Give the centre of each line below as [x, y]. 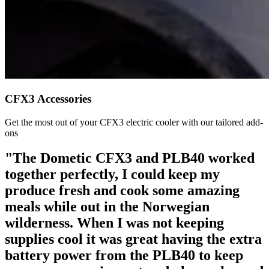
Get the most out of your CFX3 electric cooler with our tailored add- [134, 122]
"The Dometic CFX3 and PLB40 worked [130, 158]
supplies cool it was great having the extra [133, 239]
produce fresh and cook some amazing [122, 191]
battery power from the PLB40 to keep [124, 255]
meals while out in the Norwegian [107, 207]
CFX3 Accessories [48, 98]
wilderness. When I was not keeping [114, 223]
